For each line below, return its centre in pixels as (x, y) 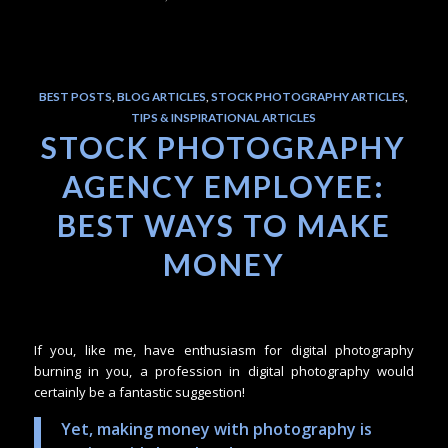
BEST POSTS (76, 96)
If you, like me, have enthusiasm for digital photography (224, 350)
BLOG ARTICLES (162, 96)
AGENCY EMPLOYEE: (224, 186)
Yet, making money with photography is (216, 428)
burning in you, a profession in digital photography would (224, 371)
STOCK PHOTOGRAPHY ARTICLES (308, 96)
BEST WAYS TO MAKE (223, 225)
